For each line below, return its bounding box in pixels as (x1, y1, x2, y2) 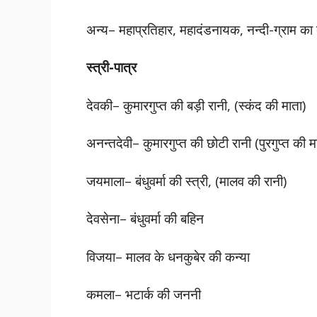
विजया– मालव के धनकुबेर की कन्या (86, 247, 250, 265)
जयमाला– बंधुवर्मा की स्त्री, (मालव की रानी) (86, 171, 287, 190)
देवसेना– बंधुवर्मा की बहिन (86, 209, 204, 227)
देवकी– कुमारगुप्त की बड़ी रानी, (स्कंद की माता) (86, 96, 306, 114)
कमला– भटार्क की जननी (86, 285, 201, 303)
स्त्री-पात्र (86, 58, 137, 76)
